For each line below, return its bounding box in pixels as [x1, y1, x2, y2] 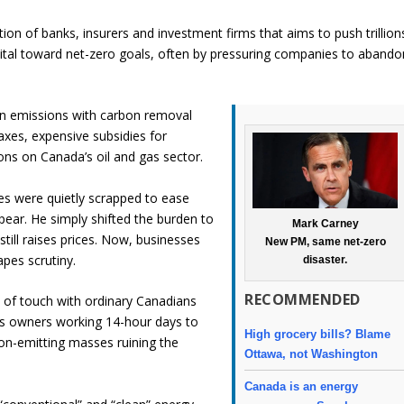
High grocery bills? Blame [244, 326, 391, 341]
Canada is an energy [244, 380, 359, 394]
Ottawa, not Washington [244, 346, 379, 361]
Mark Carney [291, 216, 359, 230]
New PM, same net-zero [264, 234, 386, 248]
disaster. [303, 252, 348, 266]
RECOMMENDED [244, 289, 361, 309]
